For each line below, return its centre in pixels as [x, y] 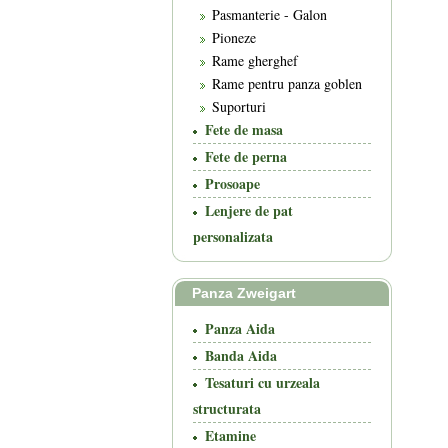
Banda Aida [241, 355]
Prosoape [232, 183]
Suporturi [239, 106]
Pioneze [234, 37]
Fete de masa [244, 129]
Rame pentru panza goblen [287, 83]
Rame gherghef [255, 60]
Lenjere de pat [249, 210]
